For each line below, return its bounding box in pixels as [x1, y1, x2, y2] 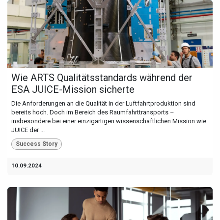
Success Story [15, 140, 57, 148]
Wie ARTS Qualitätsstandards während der [11, 72, 192, 84]
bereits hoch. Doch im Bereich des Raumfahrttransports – [11, 109, 174, 116]
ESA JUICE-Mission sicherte [11, 83, 135, 96]
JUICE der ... [11, 126, 45, 134]
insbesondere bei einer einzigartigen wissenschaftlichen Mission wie [11, 117, 206, 125]
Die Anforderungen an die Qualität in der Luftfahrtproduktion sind [11, 100, 195, 108]
